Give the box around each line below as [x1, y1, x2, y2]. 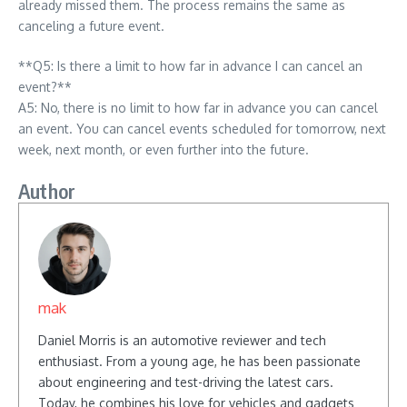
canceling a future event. [18, 18, 164, 34]
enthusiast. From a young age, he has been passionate [38, 353, 361, 369]
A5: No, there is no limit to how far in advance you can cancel [18, 100, 378, 115]
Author [18, 178, 76, 203]
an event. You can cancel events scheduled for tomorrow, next [18, 121, 386, 136]
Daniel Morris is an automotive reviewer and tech [38, 333, 326, 348]
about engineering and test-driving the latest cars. [38, 374, 333, 390]
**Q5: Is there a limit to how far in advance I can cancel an [18, 58, 362, 74]
